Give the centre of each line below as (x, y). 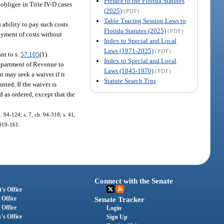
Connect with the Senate (134, 181)
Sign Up (117, 217)
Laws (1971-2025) (128, 50)
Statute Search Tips (130, 80)
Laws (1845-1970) (128, 70)
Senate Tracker (120, 200)
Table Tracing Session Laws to (145, 20)
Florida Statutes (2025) (135, 30)
